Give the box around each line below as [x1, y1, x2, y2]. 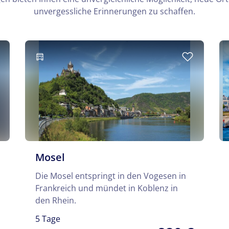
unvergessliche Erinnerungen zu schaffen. [34, 6, 195, 17]
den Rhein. [35, 195, 76, 207]
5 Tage [35, 213, 60, 225]
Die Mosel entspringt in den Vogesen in [35, 170, 186, 182]
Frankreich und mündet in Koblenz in [35, 182, 178, 194]
